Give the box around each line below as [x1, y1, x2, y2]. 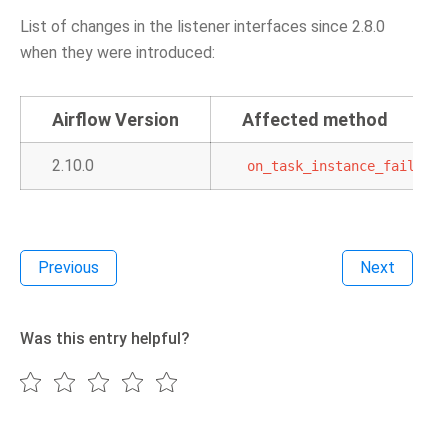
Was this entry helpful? [20, 329, 190, 348]
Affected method [242, 109, 388, 130]
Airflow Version [52, 109, 179, 130]
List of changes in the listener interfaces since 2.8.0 [20, 17, 385, 36]
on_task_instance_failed [247, 158, 431, 174]
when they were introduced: [20, 43, 215, 62]
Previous [38, 258, 99, 277]
